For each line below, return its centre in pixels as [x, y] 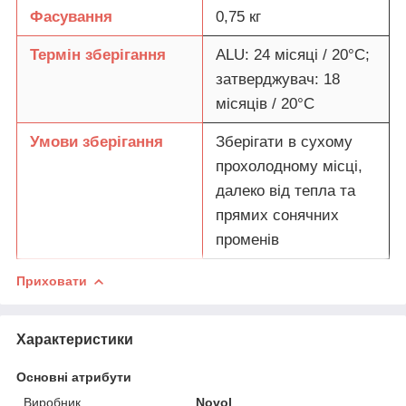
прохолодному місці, [289, 166]
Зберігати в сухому [284, 141]
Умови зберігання [97, 141]
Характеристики [75, 339]
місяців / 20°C [265, 103]
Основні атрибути [74, 377]
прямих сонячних [277, 215]
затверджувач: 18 [278, 79]
